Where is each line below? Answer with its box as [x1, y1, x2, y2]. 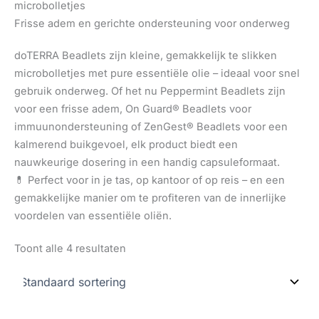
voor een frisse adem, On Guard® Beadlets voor [14, 103, 251, 116]
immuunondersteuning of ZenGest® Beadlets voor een [14, 120, 288, 134]
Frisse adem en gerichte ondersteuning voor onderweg [14, 17, 290, 31]
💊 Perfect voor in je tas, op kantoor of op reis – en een [14, 174, 285, 187]
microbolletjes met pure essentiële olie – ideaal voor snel [14, 67, 300, 80]
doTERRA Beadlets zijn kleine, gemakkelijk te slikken [14, 49, 277, 63]
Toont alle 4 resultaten [14, 241, 126, 255]
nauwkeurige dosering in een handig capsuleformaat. [14, 156, 280, 169]
